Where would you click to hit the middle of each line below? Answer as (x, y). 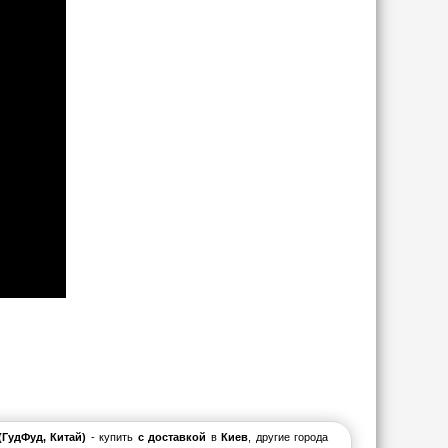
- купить (114, 437)
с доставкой (172, 437)
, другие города (288, 437)
